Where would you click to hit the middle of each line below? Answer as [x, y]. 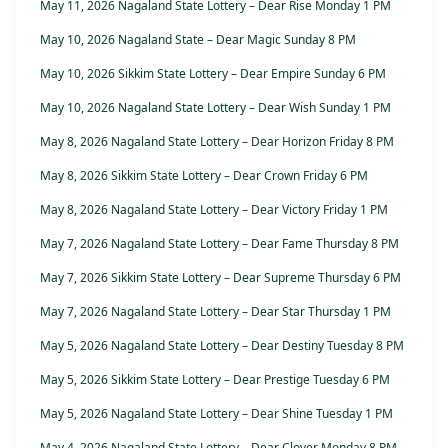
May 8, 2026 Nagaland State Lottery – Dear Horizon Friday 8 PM [217, 142]
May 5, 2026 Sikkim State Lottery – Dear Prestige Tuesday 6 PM [215, 380]
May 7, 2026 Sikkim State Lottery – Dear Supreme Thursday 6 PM [220, 278]
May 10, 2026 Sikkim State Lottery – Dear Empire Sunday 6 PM [213, 74]
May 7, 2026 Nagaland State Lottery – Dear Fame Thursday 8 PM [219, 244]
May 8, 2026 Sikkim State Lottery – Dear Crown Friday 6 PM [204, 176]
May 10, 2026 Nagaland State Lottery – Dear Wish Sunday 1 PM [215, 108]
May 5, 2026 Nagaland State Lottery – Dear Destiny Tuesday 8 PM [222, 346]
